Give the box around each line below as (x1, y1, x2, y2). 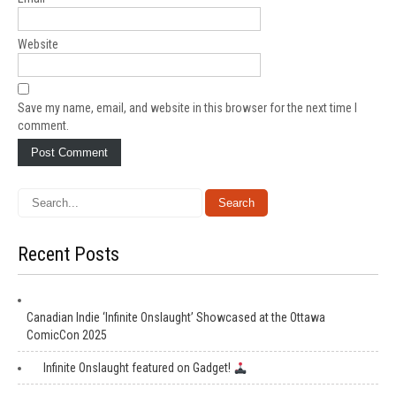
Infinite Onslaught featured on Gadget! (43, 361, 233, 376)
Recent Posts (18, 243, 119, 266)
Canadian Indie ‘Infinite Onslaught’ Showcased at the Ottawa (27, 310, 325, 325)
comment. (18, 118, 69, 133)
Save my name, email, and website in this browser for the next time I (18, 101, 357, 116)
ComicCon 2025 (27, 328, 107, 343)
